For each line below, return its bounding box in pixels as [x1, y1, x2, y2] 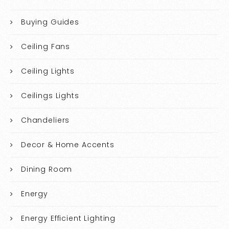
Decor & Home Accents [20, 140, 114, 150]
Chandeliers [20, 115, 70, 126]
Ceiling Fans [20, 41, 71, 52]
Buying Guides [20, 17, 79, 28]
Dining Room [20, 164, 73, 175]
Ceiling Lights [20, 66, 75, 77]
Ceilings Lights [20, 90, 79, 101]
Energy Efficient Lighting [20, 213, 116, 224]
